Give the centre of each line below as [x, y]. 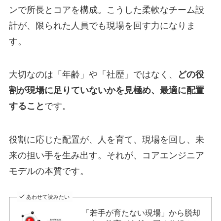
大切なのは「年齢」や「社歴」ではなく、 [93, 75]
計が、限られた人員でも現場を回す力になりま [102, 25]
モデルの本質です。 [49, 171]
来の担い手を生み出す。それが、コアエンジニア [106, 156]
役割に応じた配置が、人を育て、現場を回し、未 [106, 140]
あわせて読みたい [48, 197]
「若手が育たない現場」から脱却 [141, 213]
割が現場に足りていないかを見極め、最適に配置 [106, 91]
